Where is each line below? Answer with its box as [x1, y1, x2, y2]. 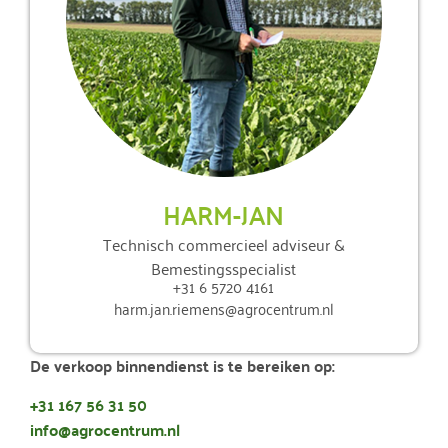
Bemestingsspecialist [151, 254, 297, 283]
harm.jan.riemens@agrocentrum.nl [113, 293, 334, 322]
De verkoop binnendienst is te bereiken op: [30, 351, 335, 381]
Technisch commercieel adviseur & [102, 230, 345, 259]
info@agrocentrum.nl [30, 415, 180, 445]
